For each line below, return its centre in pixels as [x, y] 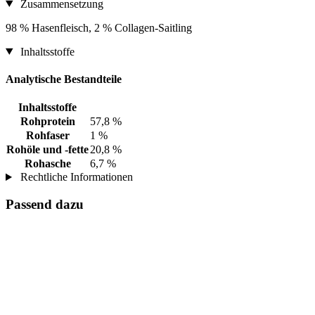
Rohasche [47, 164]
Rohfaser [47, 136]
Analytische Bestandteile [64, 79]
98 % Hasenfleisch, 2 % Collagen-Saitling [99, 27]
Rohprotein [47, 122]
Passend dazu [45, 204]
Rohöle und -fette [47, 150]
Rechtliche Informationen [75, 177]
